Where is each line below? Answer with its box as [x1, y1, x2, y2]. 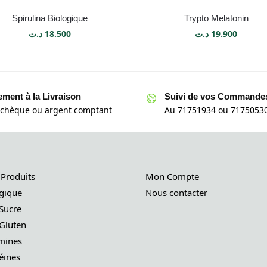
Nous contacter [145, 186, 207, 198]
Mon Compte [145, 170, 199, 182]
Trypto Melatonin [184, 13, 249, 24]
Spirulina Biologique [12, 13, 88, 24]
